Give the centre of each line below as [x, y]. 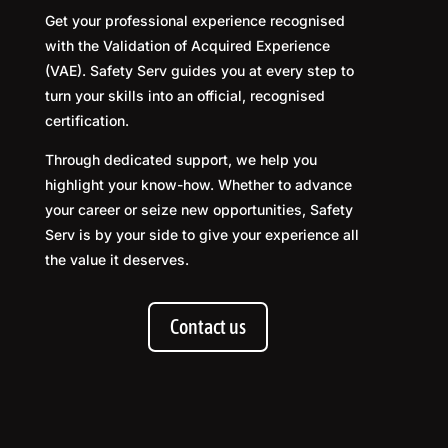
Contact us [207, 326]
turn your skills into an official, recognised [185, 95]
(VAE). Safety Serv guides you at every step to [199, 70]
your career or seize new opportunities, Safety [199, 209]
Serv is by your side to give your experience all [202, 234]
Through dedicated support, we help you [181, 159]
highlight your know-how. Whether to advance [198, 184]
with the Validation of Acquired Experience [187, 45]
